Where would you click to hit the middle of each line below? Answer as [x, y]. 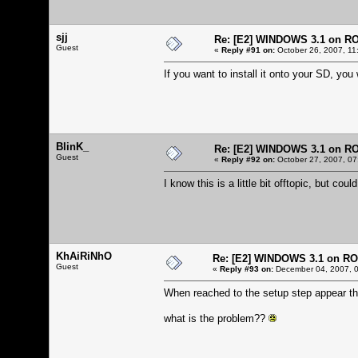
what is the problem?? [216, 318]
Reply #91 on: [248, 50]
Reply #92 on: [248, 159]
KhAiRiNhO [84, 256]
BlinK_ [72, 146]
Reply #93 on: [247, 268]
